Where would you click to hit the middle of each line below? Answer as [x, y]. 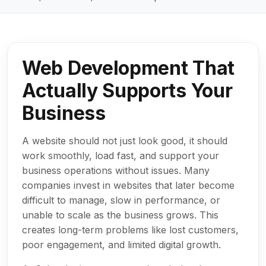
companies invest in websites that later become [128, 185]
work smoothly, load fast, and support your [121, 155]
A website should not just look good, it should [125, 140]
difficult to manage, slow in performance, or [121, 200]
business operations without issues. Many [116, 170]
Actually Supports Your [127, 90]
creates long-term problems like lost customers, [130, 229]
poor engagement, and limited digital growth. [121, 244]
